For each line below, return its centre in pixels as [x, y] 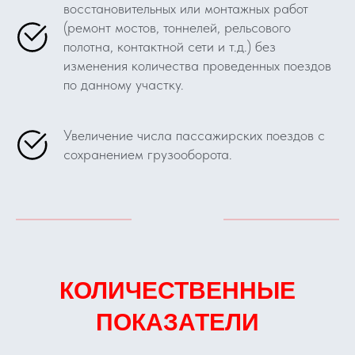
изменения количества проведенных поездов [197, 65]
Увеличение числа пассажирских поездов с [194, 135]
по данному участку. [124, 84]
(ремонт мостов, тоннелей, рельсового [177, 27]
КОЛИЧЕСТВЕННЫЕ [177, 290]
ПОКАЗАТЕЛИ [177, 322]
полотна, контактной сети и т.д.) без [170, 46]
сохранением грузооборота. [148, 154]
